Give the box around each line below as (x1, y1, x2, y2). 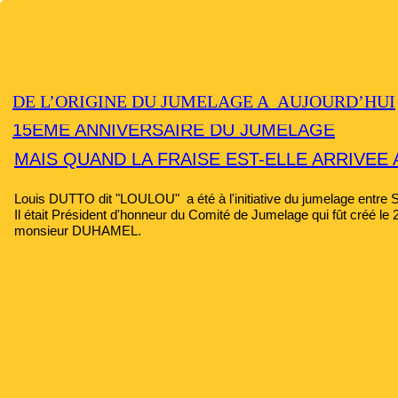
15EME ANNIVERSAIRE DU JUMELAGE (12, 120, 335, 139)
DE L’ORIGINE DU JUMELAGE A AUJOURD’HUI (12, 92, 395, 111)
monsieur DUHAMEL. (14, 223, 141, 238)
